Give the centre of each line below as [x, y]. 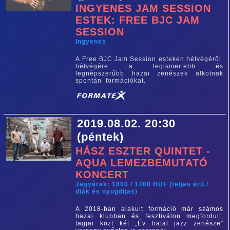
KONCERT [102, 175]
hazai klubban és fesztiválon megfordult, [149, 216]
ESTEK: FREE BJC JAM [138, 20]
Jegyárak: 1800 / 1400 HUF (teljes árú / [142, 184]
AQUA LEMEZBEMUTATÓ [142, 163]
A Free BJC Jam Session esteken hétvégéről [149, 59]
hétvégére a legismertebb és [149, 66]
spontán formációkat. [111, 81]
